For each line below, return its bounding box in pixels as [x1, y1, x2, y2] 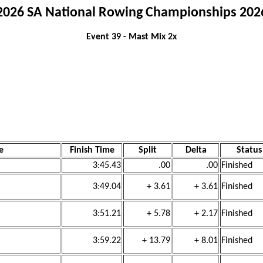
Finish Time [69, 146, 114, 155]
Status [236, 146, 262, 155]
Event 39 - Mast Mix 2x [86, 32, 177, 42]
